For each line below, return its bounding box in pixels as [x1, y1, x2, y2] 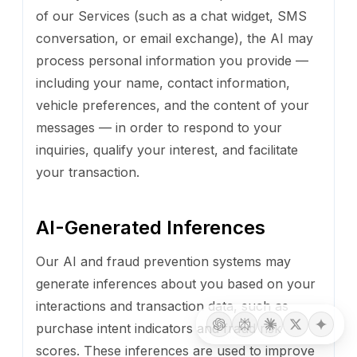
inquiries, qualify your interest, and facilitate [36, 141, 298, 158]
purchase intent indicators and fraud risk [36, 320, 281, 336]
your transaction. [36, 163, 139, 180]
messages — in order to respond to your [36, 119, 282, 135]
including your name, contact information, [36, 74, 290, 91]
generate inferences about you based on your [36, 275, 316, 292]
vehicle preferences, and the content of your [36, 96, 309, 113]
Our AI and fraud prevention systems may [36, 253, 291, 269]
